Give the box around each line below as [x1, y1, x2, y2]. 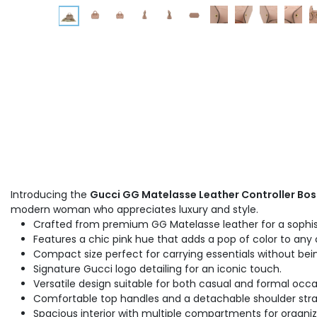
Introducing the [11, 188, 90, 202]
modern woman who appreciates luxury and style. [11, 202, 258, 217]
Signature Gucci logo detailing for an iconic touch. [33, 262, 282, 276]
